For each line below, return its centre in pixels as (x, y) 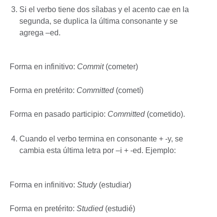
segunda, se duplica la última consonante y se (99, 21)
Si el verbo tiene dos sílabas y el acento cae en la (104, 9)
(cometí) (130, 91)
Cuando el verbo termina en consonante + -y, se (101, 139)
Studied (91, 208)
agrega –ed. (40, 32)
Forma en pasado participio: (59, 114)
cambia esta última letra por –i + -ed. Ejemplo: (98, 150)
